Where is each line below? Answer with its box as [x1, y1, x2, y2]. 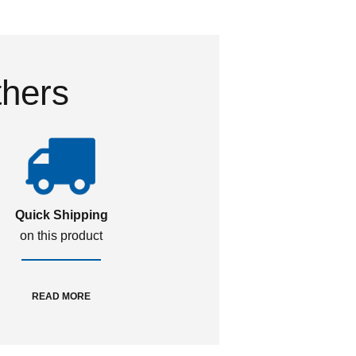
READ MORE [32, 291, 91, 302]
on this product [20, 229, 103, 242]
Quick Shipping [14, 208, 108, 222]
